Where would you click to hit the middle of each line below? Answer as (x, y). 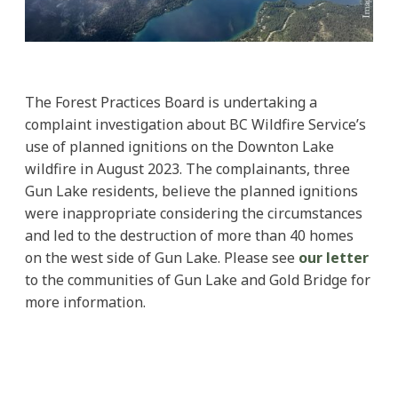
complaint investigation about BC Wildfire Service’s (195, 125)
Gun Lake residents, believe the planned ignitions (191, 191)
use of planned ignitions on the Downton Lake (179, 147)
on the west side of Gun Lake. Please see (160, 258)
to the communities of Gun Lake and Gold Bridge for (198, 280)
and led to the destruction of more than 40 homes (189, 236)
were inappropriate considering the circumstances (194, 214)
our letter (334, 258)
